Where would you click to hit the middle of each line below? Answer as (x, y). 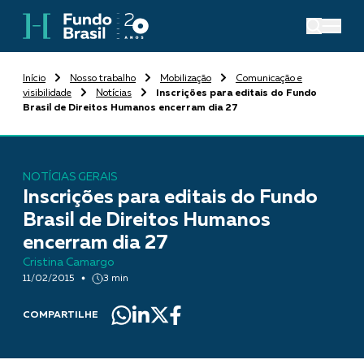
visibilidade (47, 93)
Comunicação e (269, 78)
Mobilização (186, 78)
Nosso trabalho (103, 78)
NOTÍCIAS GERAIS (70, 177)
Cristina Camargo (69, 262)
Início (34, 78)
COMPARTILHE (61, 316)
